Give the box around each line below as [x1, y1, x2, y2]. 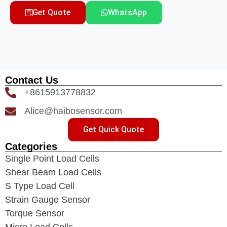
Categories [5, 141, 57, 153]
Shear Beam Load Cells [5, 167, 101, 178]
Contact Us [5, 74, 58, 86]
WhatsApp [108, 8, 147, 18]
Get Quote [32, 8, 70, 18]
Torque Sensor [5, 208, 64, 219]
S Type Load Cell [5, 181, 74, 192]
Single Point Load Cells [5, 154, 99, 164]
